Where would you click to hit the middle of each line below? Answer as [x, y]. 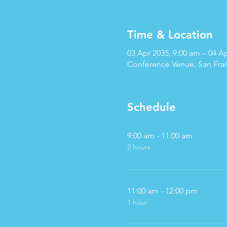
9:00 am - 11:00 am [160, 136]
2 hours [139, 147]
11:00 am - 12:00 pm [162, 191]
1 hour [137, 202]
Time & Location [170, 35]
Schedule [151, 107]
